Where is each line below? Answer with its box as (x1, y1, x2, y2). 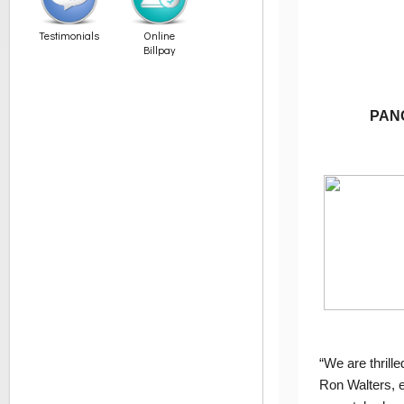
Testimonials (39, 27, 99, 42)
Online (143, 27, 175, 42)
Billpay (143, 41, 175, 57)
